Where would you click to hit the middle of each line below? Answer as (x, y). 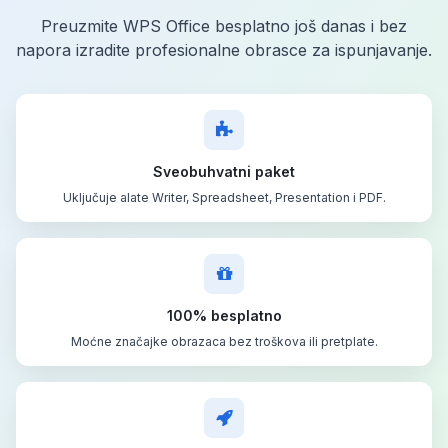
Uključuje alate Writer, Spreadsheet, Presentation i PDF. (224, 197)
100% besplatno (224, 315)
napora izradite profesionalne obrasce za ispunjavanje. (224, 49)
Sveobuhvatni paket (224, 171)
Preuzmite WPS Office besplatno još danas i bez (224, 25)
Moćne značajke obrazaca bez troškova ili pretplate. (224, 341)
